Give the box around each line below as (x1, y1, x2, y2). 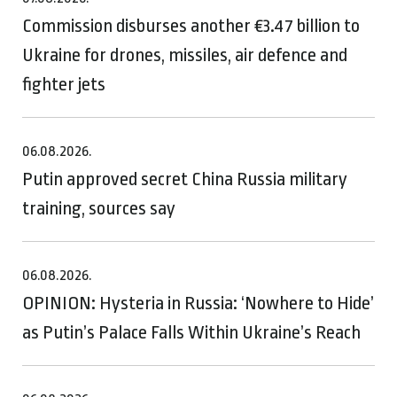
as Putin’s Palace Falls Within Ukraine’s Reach (22, 321, 361, 343)
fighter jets (22, 73, 105, 95)
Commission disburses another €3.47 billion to (22, 14, 360, 36)
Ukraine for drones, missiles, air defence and (22, 43, 347, 66)
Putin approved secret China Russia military (22, 167, 347, 190)
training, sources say (22, 197, 175, 219)
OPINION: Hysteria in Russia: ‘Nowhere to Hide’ (22, 292, 374, 314)
